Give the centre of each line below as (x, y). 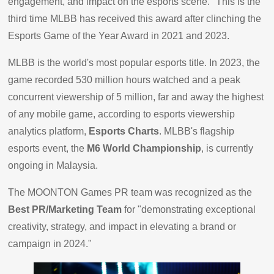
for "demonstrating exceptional (189, 209)
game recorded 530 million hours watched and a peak (124, 80)
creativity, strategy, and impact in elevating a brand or (122, 226)
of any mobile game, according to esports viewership (122, 114)
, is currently (228, 148)
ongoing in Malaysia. (53, 165)
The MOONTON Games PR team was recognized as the (130, 192)
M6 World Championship (144, 148)
